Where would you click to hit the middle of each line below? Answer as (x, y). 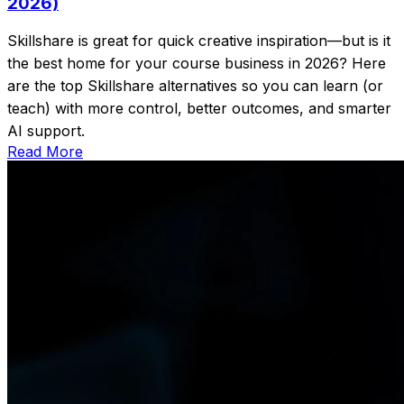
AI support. (46, 131)
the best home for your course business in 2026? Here (197, 64)
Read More (45, 152)
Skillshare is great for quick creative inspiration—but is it (199, 41)
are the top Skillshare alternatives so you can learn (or (195, 86)
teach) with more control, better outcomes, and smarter (199, 109)
